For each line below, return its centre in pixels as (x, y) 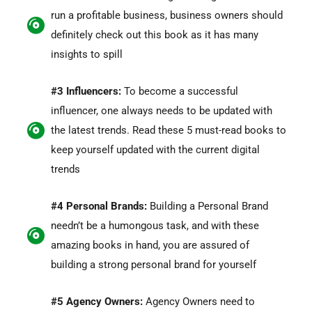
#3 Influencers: (86, 91)
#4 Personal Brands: (99, 206)
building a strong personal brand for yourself (153, 264)
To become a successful (179, 91)
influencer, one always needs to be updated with (161, 110)
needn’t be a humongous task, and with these (155, 225)
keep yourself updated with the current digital (155, 149)
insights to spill (86, 54)
